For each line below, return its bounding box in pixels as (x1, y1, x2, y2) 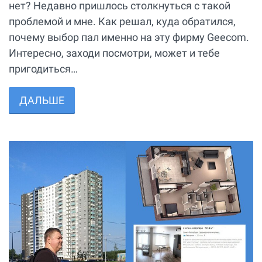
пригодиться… (9, 63, 78, 75)
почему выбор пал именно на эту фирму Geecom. (9, 31, 249, 44)
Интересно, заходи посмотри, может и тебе (9, 47, 220, 60)
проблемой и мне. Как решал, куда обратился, (9, 15, 236, 28)
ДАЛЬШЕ (19, 94, 64, 107)
